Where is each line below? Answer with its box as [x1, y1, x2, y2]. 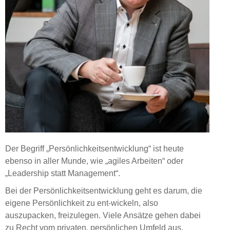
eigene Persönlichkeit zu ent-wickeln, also [5, 199, 158, 208]
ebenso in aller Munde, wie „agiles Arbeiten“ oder [5, 157, 183, 166]
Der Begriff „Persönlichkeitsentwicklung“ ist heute [5, 144, 184, 154]
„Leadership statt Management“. [5, 169, 120, 178]
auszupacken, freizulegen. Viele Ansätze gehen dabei [5, 211, 201, 220]
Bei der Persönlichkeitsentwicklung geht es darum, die [5, 186, 202, 196]
